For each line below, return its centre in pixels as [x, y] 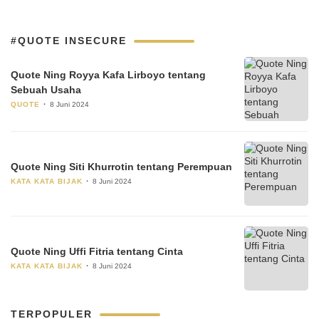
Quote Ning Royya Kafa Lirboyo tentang [108, 74]
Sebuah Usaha [46, 89]
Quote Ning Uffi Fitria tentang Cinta [97, 251]
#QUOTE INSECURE [69, 41]
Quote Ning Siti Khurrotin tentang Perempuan [121, 167]
